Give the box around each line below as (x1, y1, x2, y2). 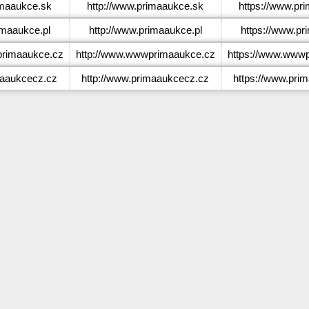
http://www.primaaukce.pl (88, 24, 202, 36)
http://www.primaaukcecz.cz (81, 72, 209, 84)
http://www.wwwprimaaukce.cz (75, 48, 215, 60)
